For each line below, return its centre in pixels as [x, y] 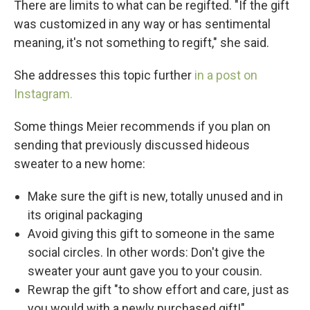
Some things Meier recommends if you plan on [142, 126]
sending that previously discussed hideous [132, 145]
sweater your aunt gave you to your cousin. [145, 271]
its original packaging [85, 215]
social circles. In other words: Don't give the [146, 252]
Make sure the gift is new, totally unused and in [155, 196]
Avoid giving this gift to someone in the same [151, 234]
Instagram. [43, 94]
